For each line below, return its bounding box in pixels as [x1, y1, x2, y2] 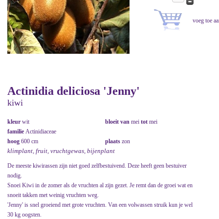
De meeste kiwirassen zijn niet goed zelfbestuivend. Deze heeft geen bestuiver [7, 162, 187, 170]
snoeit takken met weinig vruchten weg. [7, 192, 99, 199]
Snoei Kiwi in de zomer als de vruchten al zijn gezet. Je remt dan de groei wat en [7, 182, 193, 189]
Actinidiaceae [25, 128, 56, 135]
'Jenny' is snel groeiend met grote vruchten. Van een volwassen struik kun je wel [7, 201, 193, 209]
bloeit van [105, 118, 131, 126]
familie [7, 128, 25, 135]
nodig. [7, 172, 22, 179]
